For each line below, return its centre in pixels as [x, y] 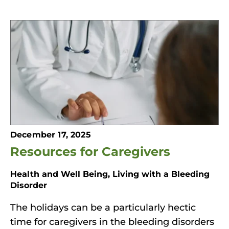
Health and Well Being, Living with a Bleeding [110, 173]
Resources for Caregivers [90, 151]
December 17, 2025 [51, 134]
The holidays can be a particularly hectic [103, 207]
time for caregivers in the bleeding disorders [112, 221]
